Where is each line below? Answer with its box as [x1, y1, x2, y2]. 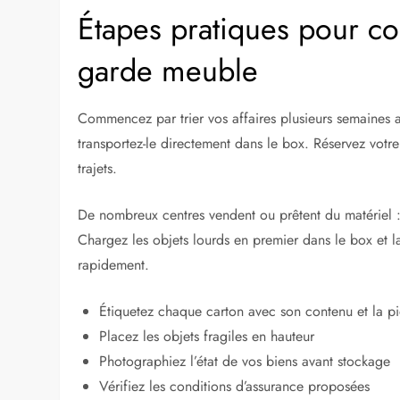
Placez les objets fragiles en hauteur [99, 326, 315, 347]
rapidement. [78, 254, 150, 276]
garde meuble [78, 49, 259, 94]
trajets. [78, 158, 118, 179]
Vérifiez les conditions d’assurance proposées [99, 376, 371, 397]
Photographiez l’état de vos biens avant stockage [99, 351, 391, 372]
